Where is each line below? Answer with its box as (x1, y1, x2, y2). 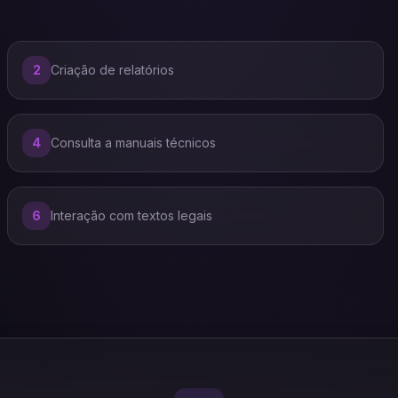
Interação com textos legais (51, 208, 212, 223)
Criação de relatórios (51, 62, 174, 77)
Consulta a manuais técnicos (51, 135, 216, 150)
